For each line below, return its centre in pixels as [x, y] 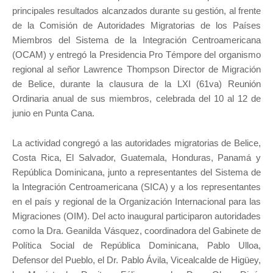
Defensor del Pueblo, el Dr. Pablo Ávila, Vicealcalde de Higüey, [136, 260]
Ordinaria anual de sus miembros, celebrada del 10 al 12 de [136, 99]
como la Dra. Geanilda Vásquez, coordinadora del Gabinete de [136, 231]
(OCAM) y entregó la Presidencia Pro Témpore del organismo [136, 55]
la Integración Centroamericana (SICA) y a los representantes [136, 187]
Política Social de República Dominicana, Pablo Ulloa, [136, 246]
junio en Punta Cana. [53, 113]
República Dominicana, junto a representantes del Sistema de [136, 172]
